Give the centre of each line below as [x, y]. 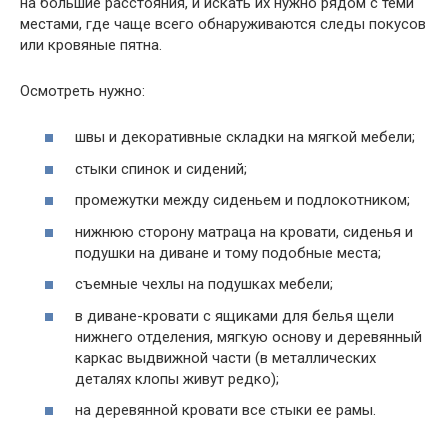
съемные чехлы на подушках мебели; [204, 284]
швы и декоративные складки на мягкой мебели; [245, 137]
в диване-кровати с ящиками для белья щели [234, 315]
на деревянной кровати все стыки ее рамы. [225, 410]
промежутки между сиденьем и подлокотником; [242, 200]
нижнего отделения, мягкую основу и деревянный [248, 336]
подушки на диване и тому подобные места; [228, 252]
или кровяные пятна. [91, 44]
